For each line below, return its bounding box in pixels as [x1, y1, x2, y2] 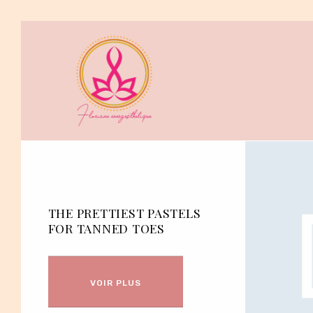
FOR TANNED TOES [48, 219, 165, 236]
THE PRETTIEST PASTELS [48, 204, 201, 221]
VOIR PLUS [89, 277, 141, 288]
